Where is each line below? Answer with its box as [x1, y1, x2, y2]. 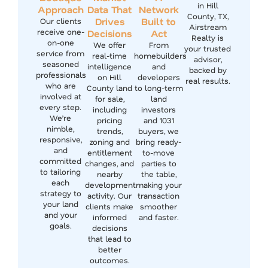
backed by [188, 64, 227, 75]
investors [141, 103, 176, 114]
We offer [93, 39, 126, 50]
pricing [97, 114, 122, 125]
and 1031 [143, 114, 174, 125]
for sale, [95, 93, 124, 103]
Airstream [188, 21, 227, 32]
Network [139, 2, 178, 16]
